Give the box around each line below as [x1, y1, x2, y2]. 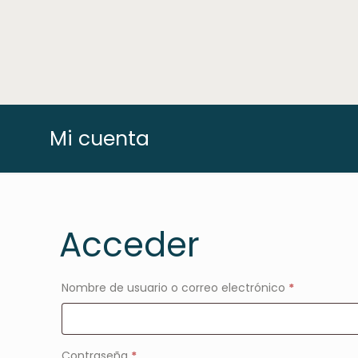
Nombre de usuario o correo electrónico [62, 280, 289, 296]
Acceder [59, 221, 201, 268]
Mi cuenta [50, 125, 149, 153]
